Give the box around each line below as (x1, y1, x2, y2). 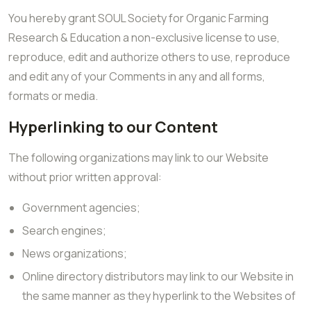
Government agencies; (22, 200, 140, 215)
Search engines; (22, 223, 106, 238)
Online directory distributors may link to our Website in (22, 269, 294, 284)
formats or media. (8, 88, 98, 103)
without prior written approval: (8, 169, 162, 185)
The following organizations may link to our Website (8, 150, 269, 165)
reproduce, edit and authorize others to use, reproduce (8, 49, 290, 65)
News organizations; (22, 246, 127, 261)
